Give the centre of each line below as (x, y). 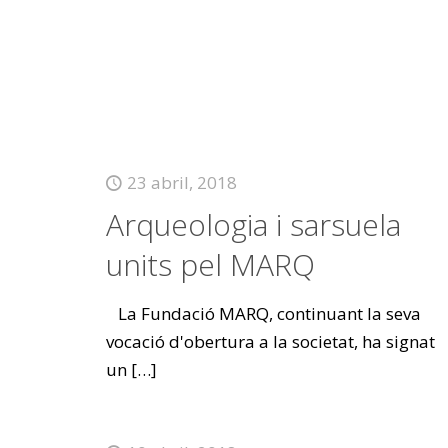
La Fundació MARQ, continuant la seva (263, 313)
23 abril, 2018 (181, 182)
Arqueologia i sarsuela (253, 224)
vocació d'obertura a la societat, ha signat (270, 341)
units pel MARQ (210, 264)
